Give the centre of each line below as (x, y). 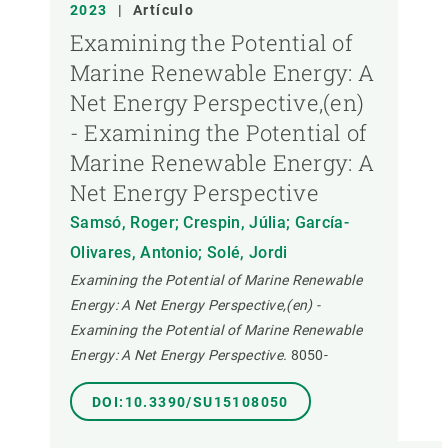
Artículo (164, 10)
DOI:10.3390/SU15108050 (190, 402)
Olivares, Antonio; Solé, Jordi (179, 253)
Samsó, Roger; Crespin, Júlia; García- (209, 223)
